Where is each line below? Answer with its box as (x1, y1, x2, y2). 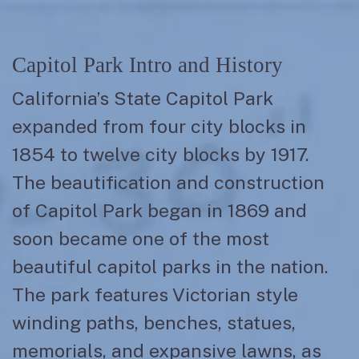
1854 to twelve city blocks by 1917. (12, 143, 309, 165)
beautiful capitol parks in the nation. (12, 256, 329, 277)
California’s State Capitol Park (12, 87, 273, 109)
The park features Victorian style (12, 284, 298, 305)
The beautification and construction (12, 171, 325, 193)
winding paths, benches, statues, (12, 312, 296, 333)
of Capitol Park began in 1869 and (12, 200, 307, 221)
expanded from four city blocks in (12, 115, 306, 137)
